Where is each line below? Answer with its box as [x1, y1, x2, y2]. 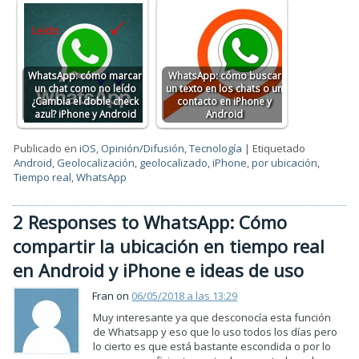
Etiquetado [252, 140, 306, 155]
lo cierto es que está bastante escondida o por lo [93, 338, 332, 353]
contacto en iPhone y [177, 94, 272, 107]
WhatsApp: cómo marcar [28, 68, 143, 82]
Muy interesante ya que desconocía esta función [93, 309, 332, 325]
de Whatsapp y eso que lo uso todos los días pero [93, 324, 338, 339]
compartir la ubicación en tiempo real [13, 233, 325, 258]
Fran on [92, 288, 132, 303]
